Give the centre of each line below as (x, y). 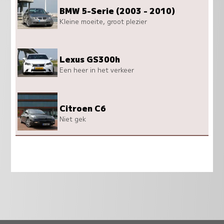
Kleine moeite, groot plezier (103, 21)
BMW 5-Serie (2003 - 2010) (117, 10)
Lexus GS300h (90, 59)
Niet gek (73, 118)
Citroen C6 (83, 108)
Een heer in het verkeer (97, 70)
